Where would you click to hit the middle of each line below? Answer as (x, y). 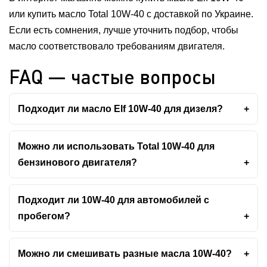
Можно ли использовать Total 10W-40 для (116, 146)
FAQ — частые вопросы (112, 77)
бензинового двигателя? (77, 162)
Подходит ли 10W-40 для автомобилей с (114, 200)
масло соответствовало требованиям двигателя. (117, 46)
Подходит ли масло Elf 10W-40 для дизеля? (120, 109)
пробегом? (44, 216)
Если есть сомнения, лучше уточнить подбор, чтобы (124, 30)
